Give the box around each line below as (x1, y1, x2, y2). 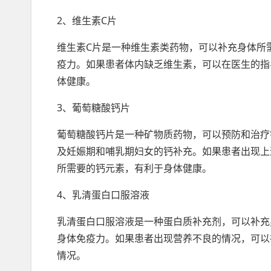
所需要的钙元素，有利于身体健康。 (57, 162, 212, 175)
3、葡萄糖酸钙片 (57, 101, 130, 114)
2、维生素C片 (57, 14, 117, 27)
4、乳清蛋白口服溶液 (57, 188, 149, 201)
